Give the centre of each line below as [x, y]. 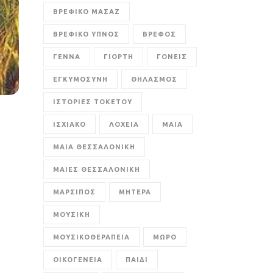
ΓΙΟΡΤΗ [119, 57]
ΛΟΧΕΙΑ [124, 124]
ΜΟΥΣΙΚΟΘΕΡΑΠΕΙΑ [91, 237]
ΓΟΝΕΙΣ [172, 57]
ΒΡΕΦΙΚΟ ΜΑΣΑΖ [87, 12]
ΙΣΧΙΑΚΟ [69, 124]
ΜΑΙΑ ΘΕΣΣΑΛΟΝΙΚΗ [94, 147]
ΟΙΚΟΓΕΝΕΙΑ [78, 260]
